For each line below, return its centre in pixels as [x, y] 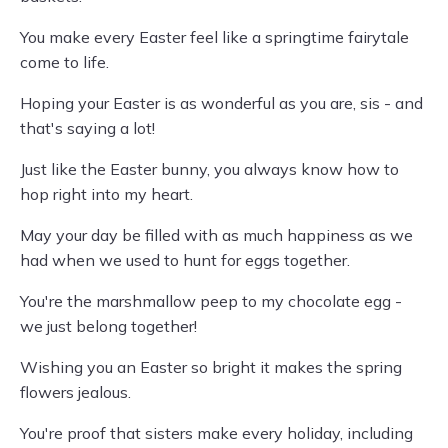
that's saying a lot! [87, 128]
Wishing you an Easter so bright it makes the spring [211, 367]
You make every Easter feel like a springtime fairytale [214, 37]
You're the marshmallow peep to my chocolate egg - [211, 301]
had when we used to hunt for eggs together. [185, 260]
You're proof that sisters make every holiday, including [216, 433]
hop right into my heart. [106, 194]
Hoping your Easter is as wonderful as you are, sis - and [221, 103]
